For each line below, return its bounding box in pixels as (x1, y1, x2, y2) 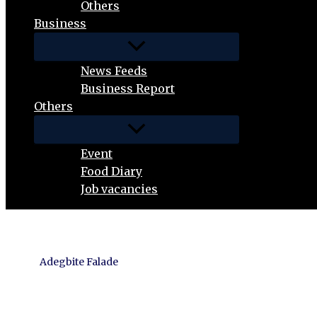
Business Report (81, 81, 175, 96)
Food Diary (81, 164, 142, 178)
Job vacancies (81, 182, 158, 196)
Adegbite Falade (40, 255, 118, 268)
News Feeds (81, 64, 147, 78)
